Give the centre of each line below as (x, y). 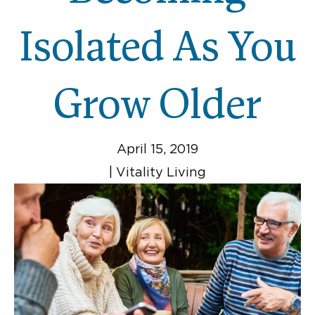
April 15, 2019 (157, 149)
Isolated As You (157, 51)
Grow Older (157, 108)
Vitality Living (159, 172)
